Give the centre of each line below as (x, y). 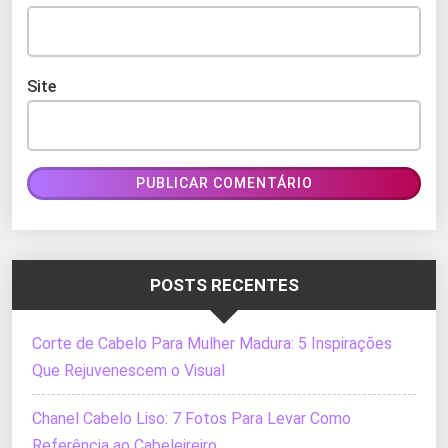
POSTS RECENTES (224, 285)
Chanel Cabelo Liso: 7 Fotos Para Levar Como (191, 418)
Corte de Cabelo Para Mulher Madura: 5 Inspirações (212, 343)
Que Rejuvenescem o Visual (128, 370)
